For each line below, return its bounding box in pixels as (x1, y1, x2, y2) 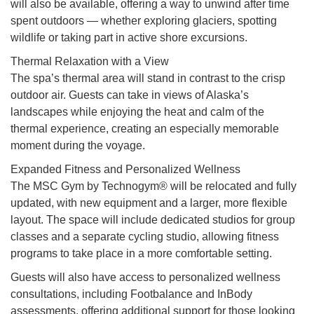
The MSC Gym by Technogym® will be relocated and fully (11, 180, 296, 193)
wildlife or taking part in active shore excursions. (11, 32, 247, 44)
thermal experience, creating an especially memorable (11, 123, 279, 135)
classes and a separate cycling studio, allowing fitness (11, 231, 279, 243)
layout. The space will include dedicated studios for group (11, 214, 295, 226)
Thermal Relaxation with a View (11, 55, 169, 68)
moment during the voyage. (11, 139, 145, 152)
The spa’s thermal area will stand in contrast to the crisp (11, 72, 285, 85)
